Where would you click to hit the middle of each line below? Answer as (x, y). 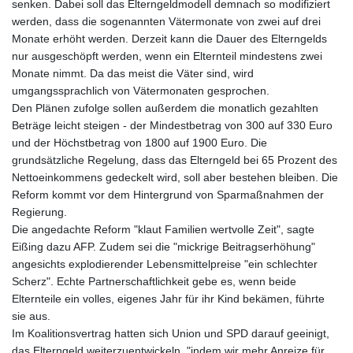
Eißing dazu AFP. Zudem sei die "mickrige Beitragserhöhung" (163, 247)
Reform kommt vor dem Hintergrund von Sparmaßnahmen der (168, 195)
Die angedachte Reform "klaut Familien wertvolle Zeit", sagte (163, 230)
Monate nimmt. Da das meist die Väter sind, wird (133, 74)
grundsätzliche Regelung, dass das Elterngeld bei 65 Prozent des (175, 160)
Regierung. (39, 212)
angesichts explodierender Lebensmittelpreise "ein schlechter (165, 264)
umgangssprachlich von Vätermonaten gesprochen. (141, 91)
